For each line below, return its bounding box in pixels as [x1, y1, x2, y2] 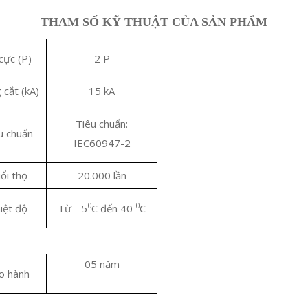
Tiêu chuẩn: [76, 117, 128, 131]
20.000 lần [77, 168, 126, 182]
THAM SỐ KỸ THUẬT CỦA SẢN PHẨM [41, 15, 267, 29]
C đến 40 [91, 201, 135, 215]
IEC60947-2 [73, 136, 131, 150]
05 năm [84, 257, 120, 271]
